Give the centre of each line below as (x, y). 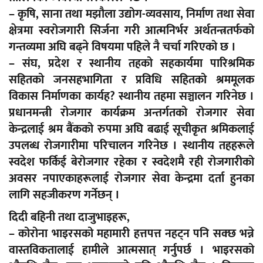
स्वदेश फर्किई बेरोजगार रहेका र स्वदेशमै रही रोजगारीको (131, 162)
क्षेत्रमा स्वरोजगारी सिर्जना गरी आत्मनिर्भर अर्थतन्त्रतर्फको (131, 31)
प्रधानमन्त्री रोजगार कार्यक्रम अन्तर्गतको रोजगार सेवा (131, 113)
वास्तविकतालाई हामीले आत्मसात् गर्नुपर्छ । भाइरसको (131, 250)
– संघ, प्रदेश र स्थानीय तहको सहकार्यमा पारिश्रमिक (131, 64)
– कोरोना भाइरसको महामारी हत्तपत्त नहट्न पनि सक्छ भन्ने (131, 234)
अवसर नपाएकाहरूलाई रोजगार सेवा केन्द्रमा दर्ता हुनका (131, 179)
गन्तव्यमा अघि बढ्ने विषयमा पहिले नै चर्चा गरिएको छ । (122, 47)
